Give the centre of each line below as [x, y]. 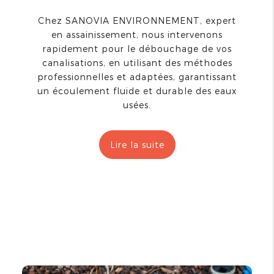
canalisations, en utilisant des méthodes [137, 63]
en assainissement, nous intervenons [137, 35]
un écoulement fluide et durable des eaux [137, 91]
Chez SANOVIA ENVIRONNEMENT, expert [137, 21]
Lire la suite [137, 145]
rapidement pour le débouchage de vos [137, 49]
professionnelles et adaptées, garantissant [137, 77]
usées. [137, 105]
